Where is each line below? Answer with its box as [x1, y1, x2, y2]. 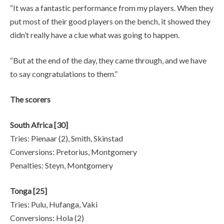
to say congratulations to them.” [10, 68, 117, 78]
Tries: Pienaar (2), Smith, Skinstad [10, 133, 123, 143]
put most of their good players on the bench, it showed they [10, 16, 210, 26]
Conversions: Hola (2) [10, 212, 84, 222]
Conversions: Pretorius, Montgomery [10, 146, 137, 156]
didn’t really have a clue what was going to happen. [10, 29, 179, 39]
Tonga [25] [10, 185, 47, 195]
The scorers [10, 94, 50, 104]
